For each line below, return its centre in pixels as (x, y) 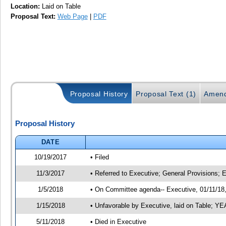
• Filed (100, 157)
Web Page (72, 17)
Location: (25, 7)
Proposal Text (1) (166, 94)
